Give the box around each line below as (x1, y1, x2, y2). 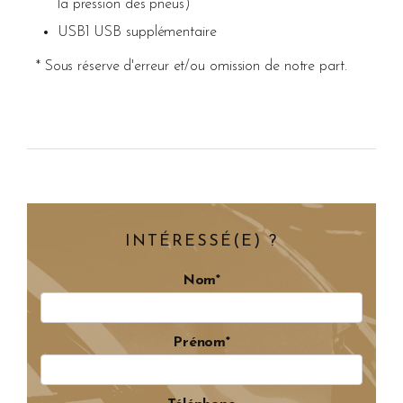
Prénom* (172, 335, 231, 350)
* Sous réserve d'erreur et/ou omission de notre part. (35, 58, 347, 74)
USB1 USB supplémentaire (57, 24, 217, 40)
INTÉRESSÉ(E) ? (125, 232, 278, 250)
